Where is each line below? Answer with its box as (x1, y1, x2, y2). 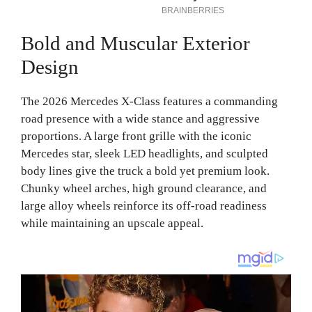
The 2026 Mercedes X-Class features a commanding (21, 94, 278, 108)
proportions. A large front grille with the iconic (21, 129, 251, 143)
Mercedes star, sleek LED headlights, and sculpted (21, 146, 268, 160)
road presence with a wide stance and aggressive (21, 111, 260, 125)
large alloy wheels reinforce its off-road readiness (21, 198, 267, 212)
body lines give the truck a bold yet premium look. (21, 164, 270, 178)
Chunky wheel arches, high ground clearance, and (21, 181, 267, 195)
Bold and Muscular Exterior (21, 31, 250, 54)
